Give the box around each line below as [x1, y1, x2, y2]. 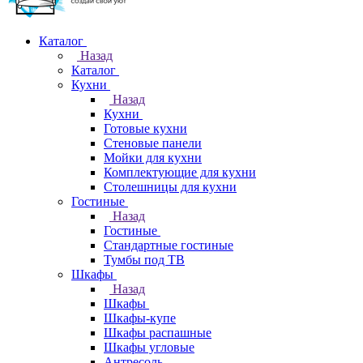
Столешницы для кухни [104, 180, 237, 194]
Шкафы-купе [104, 311, 176, 325]
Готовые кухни [104, 122, 187, 135]
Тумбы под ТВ [104, 253, 185, 267]
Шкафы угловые [104, 340, 194, 354]
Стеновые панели [104, 136, 202, 150]
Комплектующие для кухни [104, 165, 256, 179]
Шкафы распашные [104, 326, 211, 340]
